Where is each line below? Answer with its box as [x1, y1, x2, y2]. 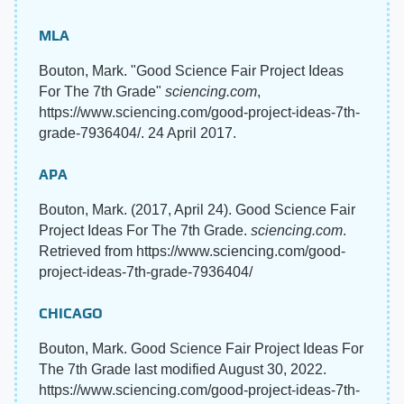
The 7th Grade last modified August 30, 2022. [39, 362, 326, 377]
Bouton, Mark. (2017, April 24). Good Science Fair [39, 202, 355, 217]
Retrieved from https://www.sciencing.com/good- [39, 243, 345, 259]
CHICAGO [39, 305, 103, 322]
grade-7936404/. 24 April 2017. [39, 125, 236, 141]
